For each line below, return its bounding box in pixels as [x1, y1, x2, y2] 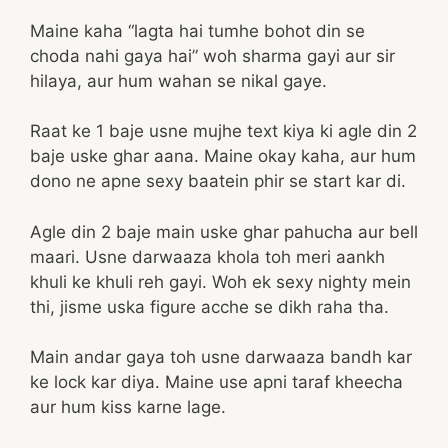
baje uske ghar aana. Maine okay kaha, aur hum [30, 146, 416, 166]
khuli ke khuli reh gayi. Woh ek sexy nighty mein [30, 271, 411, 292]
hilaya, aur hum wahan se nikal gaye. [30, 70, 327, 91]
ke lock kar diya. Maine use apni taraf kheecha [30, 372, 403, 392]
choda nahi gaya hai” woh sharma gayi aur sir [30, 45, 395, 66]
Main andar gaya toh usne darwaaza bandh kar [30, 347, 412, 367]
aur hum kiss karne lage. [30, 397, 226, 417]
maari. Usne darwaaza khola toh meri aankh [30, 246, 385, 267]
